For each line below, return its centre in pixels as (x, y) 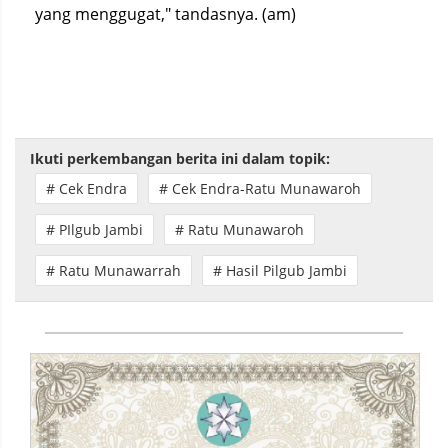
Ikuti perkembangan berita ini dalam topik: (180, 158)
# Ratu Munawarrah (113, 270)
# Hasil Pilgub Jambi (280, 270)
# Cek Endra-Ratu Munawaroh (260, 188)
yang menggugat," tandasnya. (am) (165, 14)
